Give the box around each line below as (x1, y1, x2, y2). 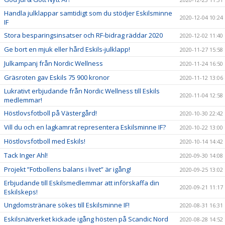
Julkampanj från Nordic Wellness (4, 59, 103, 68)
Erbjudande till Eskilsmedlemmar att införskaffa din (4, 178, 159, 187)
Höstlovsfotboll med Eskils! (4, 137, 85, 146)
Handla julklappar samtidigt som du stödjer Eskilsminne (4, 9, 172, 18)
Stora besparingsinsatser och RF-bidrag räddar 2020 (4, 31, 163, 40)
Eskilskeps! (4, 187, 38, 196)
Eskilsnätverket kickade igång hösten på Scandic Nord (4, 214, 168, 223)
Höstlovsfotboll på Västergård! (4, 108, 97, 118)
